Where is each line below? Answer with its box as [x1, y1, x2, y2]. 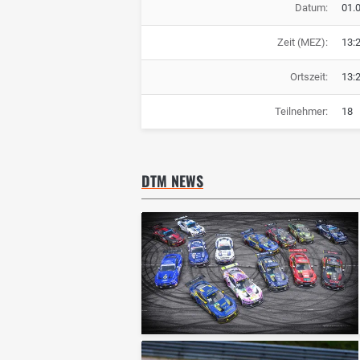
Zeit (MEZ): [276, 35, 328, 48]
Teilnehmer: [274, 104, 328, 117]
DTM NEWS [141, 170, 203, 191]
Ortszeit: [289, 70, 328, 83]
